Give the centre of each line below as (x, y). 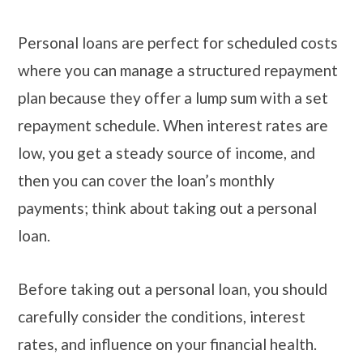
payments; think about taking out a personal (167, 208)
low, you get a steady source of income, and (167, 153)
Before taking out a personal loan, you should (173, 288)
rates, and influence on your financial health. (167, 344)
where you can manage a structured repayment (178, 70)
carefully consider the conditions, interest (162, 316)
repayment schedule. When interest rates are (173, 126)
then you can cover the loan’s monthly (146, 181)
